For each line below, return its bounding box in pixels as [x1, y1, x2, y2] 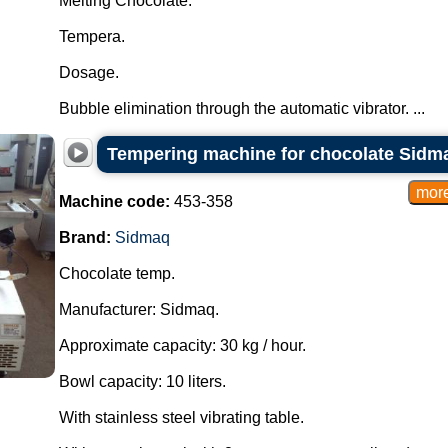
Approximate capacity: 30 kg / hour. [58, 337, 306, 354]
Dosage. [58, 64, 119, 81]
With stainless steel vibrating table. [58, 409, 304, 426]
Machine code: [58, 193, 170, 210]
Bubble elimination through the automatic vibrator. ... [58, 100, 425, 117]
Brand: [58, 229, 111, 246]
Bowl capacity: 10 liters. [58, 373, 226, 390]
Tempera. [58, 28, 125, 45]
